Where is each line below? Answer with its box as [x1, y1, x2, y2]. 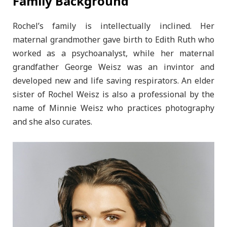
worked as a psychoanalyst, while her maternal [13, 45, 214, 63]
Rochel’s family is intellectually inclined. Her [13, 18, 214, 35]
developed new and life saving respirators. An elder [13, 72, 214, 90]
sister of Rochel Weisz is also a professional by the [13, 86, 214, 104]
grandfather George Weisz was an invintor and [13, 59, 214, 77]
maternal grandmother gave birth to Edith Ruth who [13, 31, 214, 49]
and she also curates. [13, 113, 92, 131]
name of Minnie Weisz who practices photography [13, 100, 214, 118]
